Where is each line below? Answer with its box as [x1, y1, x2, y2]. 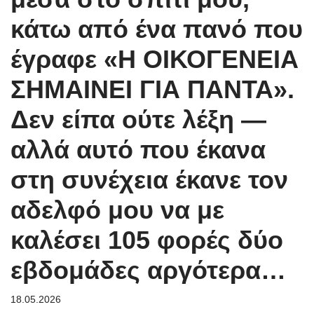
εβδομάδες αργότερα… [11, 256, 286, 285]
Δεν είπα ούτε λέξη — [11, 105, 266, 134]
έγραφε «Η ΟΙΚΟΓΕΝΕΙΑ [11, 45, 299, 74]
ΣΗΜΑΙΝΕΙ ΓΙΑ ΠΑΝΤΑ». [11, 75, 294, 104]
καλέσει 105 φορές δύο [11, 226, 283, 254]
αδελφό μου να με [11, 196, 224, 224]
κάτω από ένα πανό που [11, 15, 303, 43]
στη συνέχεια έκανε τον [11, 165, 288, 194]
